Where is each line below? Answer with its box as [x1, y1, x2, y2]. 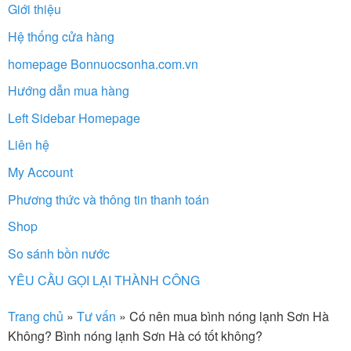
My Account [8, 162, 73, 181]
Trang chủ [8, 307, 63, 326]
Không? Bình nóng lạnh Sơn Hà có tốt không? [8, 327, 262, 346]
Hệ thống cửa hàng [8, 27, 114, 45]
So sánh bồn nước [8, 244, 110, 262]
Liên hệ [8, 136, 49, 154]
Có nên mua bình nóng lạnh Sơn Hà [129, 307, 329, 326]
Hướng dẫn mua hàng [8, 81, 129, 100]
